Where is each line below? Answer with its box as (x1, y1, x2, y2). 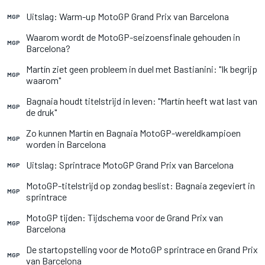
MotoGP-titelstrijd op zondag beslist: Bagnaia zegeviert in (26, 180, 255, 191)
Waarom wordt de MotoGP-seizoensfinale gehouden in (26, 31, 240, 43)
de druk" (26, 106, 57, 118)
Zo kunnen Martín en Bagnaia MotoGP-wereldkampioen (26, 127, 241, 138)
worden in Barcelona (26, 138, 106, 150)
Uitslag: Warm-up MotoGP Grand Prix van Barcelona (26, 11, 229, 22)
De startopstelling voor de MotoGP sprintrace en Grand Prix (26, 244, 258, 255)
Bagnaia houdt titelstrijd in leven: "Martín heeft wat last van (26, 95, 257, 106)
